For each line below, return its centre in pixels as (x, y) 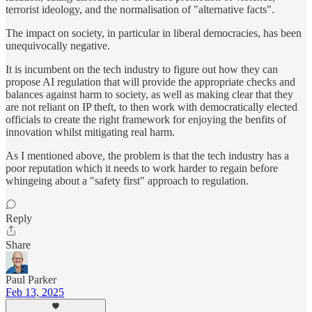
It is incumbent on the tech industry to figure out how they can (142, 70)
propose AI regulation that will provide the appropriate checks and (150, 82)
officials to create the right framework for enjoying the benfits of (146, 120)
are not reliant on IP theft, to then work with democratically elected (151, 107)
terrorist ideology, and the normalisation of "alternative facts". (140, 10)
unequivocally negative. (58, 46)
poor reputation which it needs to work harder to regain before (142, 169)
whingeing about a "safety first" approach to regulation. (127, 181)
